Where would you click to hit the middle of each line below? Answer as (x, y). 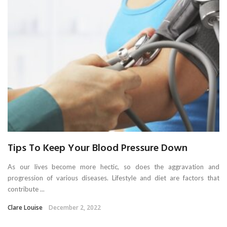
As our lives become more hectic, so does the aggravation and (113, 167)
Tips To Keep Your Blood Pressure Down (98, 149)
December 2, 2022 (75, 208)
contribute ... (26, 189)
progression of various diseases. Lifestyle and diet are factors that (113, 178)
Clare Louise (25, 208)
